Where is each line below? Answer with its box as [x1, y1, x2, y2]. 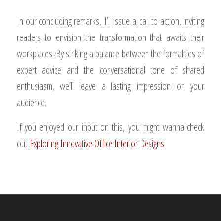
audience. [16, 96, 46, 109]
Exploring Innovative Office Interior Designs [29, 137, 164, 150]
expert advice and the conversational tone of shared [16, 63, 205, 76]
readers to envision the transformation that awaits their [16, 31, 205, 44]
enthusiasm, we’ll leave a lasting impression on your [16, 79, 205, 93]
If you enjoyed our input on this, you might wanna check [16, 120, 205, 134]
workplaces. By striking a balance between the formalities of [16, 47, 205, 60]
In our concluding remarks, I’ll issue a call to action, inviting [16, 14, 205, 28]
